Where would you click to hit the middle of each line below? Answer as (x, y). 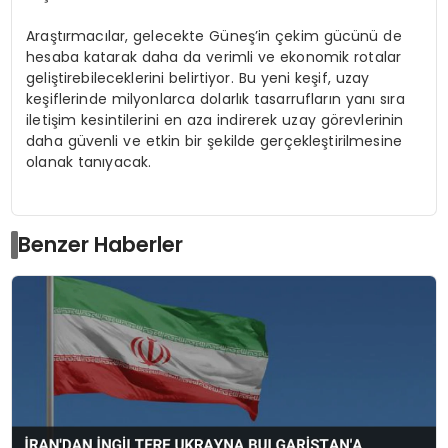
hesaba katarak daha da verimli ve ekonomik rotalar (214, 56)
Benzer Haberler (101, 245)
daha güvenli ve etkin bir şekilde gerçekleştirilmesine (214, 140)
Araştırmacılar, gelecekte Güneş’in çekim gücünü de (214, 35)
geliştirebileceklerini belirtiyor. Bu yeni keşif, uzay (198, 77)
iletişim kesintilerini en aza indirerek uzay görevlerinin (215, 119)
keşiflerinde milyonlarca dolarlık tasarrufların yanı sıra (215, 98)
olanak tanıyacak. (89, 161)
